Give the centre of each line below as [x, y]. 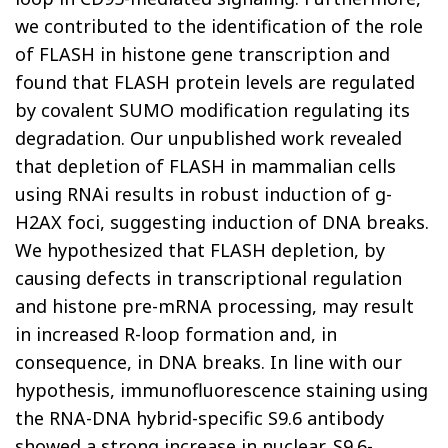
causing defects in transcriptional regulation [208, 278]
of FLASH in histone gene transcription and [202, 54]
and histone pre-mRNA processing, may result [214, 306]
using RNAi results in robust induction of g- [203, 194]
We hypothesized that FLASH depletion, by [200, 250]
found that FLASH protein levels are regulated [215, 82]
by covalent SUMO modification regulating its [212, 110]
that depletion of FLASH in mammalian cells [205, 166]
